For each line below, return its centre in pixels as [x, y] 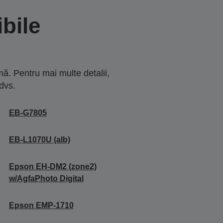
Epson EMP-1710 [41, 205]
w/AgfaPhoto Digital [46, 178]
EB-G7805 [28, 112]
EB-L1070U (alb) [39, 139]
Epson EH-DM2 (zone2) [53, 166]
